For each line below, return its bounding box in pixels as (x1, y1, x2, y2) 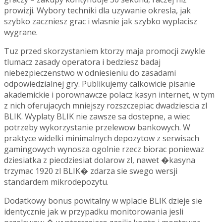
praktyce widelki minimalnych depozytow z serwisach (4, 132, 199, 144)
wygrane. (4, 26, 38, 38)
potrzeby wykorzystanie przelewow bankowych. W (4, 121, 190, 133)
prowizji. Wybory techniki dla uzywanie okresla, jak (4, 4, 191, 16)
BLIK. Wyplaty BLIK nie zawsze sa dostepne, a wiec (4, 111, 190, 122)
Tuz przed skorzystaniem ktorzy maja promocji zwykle (4, 45, 205, 56)
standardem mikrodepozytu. (4, 176, 109, 187)
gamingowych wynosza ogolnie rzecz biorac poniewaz (4, 143, 204, 155)
